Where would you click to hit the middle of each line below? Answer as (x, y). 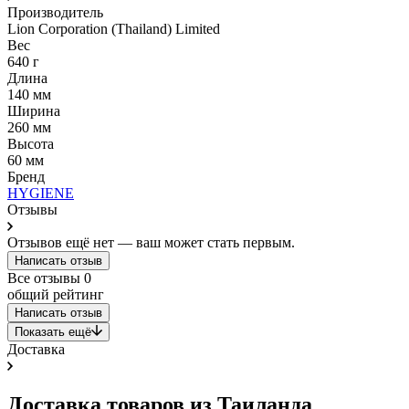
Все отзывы (46, 278)
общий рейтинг (56, 294)
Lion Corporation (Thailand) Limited (114, 28)
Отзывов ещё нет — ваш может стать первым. (151, 242)
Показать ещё (53, 331)
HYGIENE (41, 193)
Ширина (34, 110)
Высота (31, 143)
